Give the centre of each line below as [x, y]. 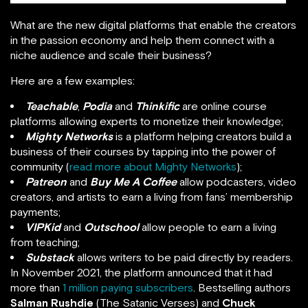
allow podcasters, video [236, 181]
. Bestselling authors [242, 287]
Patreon [46, 181]
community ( [40, 166]
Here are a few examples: [73, 80]
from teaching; [45, 242]
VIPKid [43, 227]
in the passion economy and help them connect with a [142, 40]
